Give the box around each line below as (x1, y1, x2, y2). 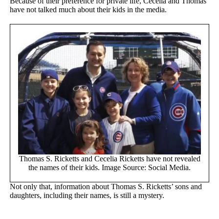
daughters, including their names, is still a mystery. (10, 191, 164, 199)
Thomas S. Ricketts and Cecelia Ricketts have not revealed (19, 154, 200, 163)
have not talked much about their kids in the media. (10, 5, 167, 14)
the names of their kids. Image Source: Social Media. (28, 163, 191, 172)
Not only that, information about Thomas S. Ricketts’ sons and (10, 182, 202, 191)
